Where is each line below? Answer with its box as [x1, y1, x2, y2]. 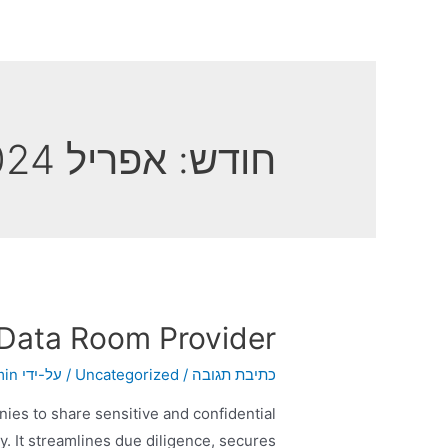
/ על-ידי [21, 365, 75, 385]
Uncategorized [74, 365, 179, 385]
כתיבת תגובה [191, 365, 276, 385]
